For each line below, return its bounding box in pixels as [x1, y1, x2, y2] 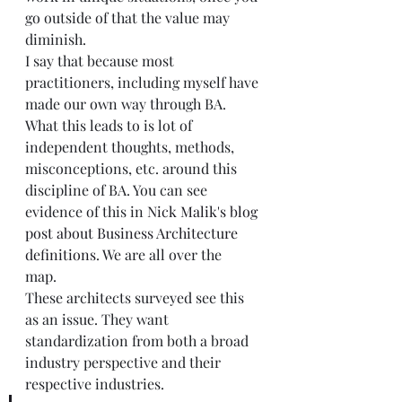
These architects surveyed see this [25, 288, 248, 308]
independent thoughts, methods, [25, 137, 238, 157]
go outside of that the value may [25, 8, 233, 28]
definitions [25, 245, 96, 265]
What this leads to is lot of [25, 116, 196, 135]
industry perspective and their [25, 353, 224, 372]
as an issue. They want [25, 310, 172, 329]
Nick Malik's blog [147, 202, 261, 222]
